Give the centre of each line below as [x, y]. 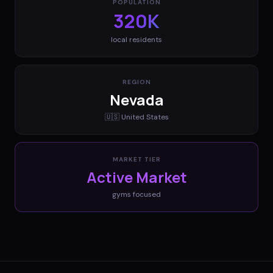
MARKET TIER [136, 159]
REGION [136, 82]
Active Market [136, 177]
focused [146, 194]
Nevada [136, 99]
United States [145, 117]
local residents [136, 39]
